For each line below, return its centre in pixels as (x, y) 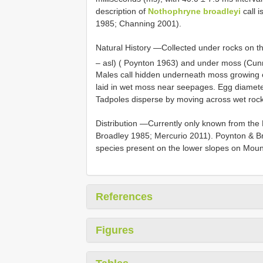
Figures (115, 230)
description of (122, 11)
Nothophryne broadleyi (194, 11)
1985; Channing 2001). (139, 23)
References (124, 197)
